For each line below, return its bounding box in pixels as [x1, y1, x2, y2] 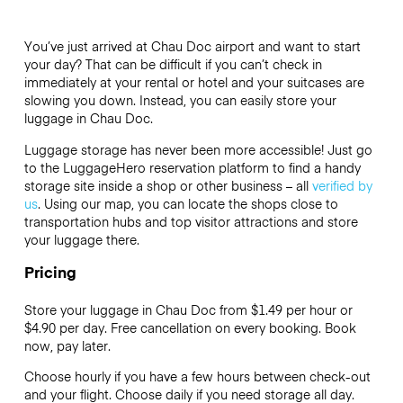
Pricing [23, 260, 76, 282]
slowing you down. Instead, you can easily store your [23, 91, 336, 110]
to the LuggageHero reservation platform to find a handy [23, 157, 361, 176]
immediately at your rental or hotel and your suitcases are [23, 73, 364, 92]
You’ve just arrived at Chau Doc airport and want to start [23, 37, 361, 56]
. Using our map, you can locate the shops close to [37, 193, 338, 212]
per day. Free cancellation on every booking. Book [55, 318, 356, 336]
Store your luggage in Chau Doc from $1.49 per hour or [23, 300, 353, 318]
